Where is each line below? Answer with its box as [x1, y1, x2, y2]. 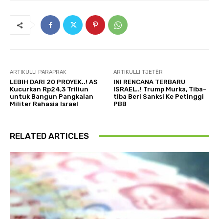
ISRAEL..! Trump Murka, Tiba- [113, 85, 207, 93]
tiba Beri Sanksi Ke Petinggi [113, 92, 204, 100]
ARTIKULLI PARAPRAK [10, 68, 66, 75]
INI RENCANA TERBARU [113, 78, 186, 86]
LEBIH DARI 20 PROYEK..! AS [10, 78, 98, 86]
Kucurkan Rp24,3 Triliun [10, 85, 88, 93]
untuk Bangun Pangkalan [10, 92, 93, 100]
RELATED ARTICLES [10, 131, 89, 141]
